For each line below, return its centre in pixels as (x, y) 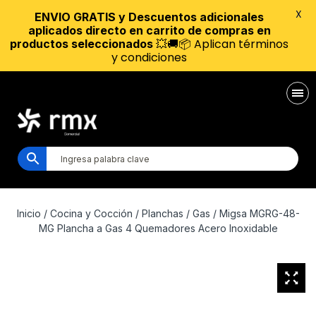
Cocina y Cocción (91, 213)
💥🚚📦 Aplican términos (221, 44)
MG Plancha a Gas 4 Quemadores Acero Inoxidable (158, 228)
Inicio (29, 213)
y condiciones (149, 57)
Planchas (162, 213)
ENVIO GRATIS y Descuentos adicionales (149, 17)
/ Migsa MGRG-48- (255, 213)
